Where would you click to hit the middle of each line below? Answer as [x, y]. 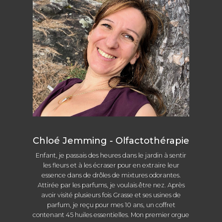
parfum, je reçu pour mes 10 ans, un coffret [111, 205]
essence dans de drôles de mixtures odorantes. [111, 175]
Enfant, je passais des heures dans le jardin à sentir [111, 156]
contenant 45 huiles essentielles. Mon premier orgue [111, 215]
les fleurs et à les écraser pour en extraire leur [111, 166]
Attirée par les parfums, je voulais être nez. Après [111, 185]
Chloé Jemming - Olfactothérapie [111, 141]
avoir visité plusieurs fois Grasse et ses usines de [111, 195]
